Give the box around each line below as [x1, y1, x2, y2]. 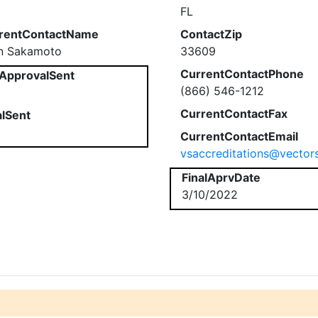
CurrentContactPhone [180, 67, 304, 81]
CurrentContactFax [180, 106, 287, 121]
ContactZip [180, 27, 242, 41]
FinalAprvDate [182, 170, 261, 185]
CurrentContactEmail [180, 129, 298, 143]
